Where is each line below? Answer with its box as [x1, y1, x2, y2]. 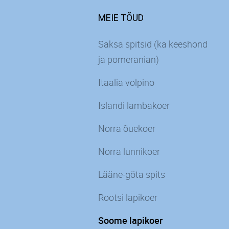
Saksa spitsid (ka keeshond [98, 37, 208, 50]
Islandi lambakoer [98, 99, 170, 111]
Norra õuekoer [98, 122, 155, 134]
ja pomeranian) [98, 53, 159, 65]
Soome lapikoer [98, 214, 163, 226]
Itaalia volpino [98, 76, 154, 88]
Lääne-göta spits [98, 168, 165, 180]
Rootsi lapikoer [98, 191, 157, 203]
